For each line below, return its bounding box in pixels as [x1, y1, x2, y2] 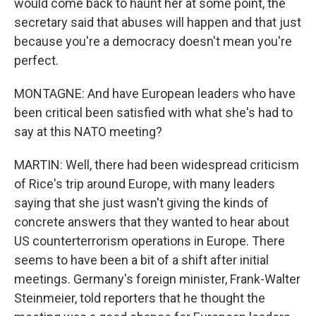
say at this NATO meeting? [14, 124, 162, 139]
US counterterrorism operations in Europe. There [14, 233, 285, 248]
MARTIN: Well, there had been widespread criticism [14, 157, 299, 172]
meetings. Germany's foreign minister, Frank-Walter [14, 272, 300, 286]
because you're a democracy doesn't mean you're [14, 34, 292, 49]
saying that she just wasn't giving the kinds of [14, 195, 269, 210]
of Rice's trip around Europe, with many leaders [14, 176, 275, 191]
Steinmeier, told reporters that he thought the [14, 291, 265, 305]
